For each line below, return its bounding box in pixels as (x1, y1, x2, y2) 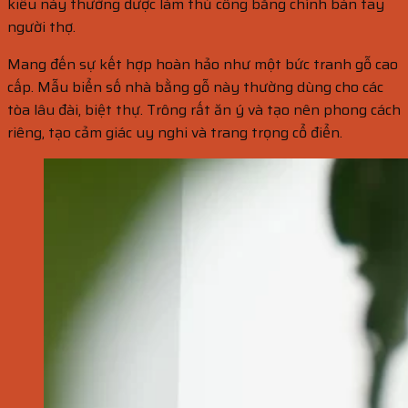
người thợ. (7, 15, 76, 39)
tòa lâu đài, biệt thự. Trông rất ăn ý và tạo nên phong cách (7, 98, 401, 122)
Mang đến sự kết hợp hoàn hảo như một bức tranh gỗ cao (7, 53, 398, 76)
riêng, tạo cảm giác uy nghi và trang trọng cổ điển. (7, 121, 342, 145)
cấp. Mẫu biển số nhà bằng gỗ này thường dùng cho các (7, 76, 383, 99)
